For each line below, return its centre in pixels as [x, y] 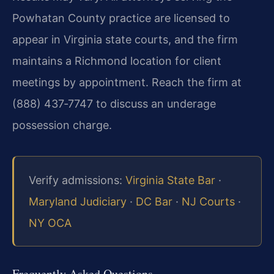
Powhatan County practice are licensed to [121, 18]
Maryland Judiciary [78, 201]
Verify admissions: [77, 180]
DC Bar [154, 201]
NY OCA [50, 223]
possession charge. [62, 125]
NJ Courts [208, 201]
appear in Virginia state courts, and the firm [125, 40]
